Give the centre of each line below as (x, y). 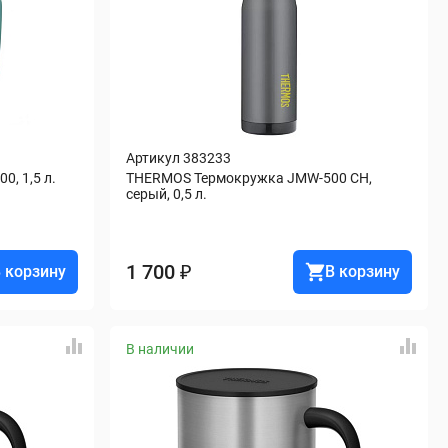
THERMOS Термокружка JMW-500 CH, (249, 178)
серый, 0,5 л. (166, 194)
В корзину (362, 271)
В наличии (160, 349)
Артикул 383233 (178, 158)
